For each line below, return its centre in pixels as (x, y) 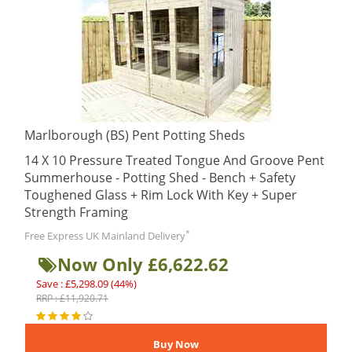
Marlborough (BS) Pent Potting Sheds (135, 135)
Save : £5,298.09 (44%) (86, 284)
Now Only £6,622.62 (143, 264)
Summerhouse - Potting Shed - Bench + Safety (160, 178)
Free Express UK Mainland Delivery (105, 236)
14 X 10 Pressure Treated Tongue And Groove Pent (174, 160)
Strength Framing (76, 212)
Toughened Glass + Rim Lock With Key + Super (161, 195)
